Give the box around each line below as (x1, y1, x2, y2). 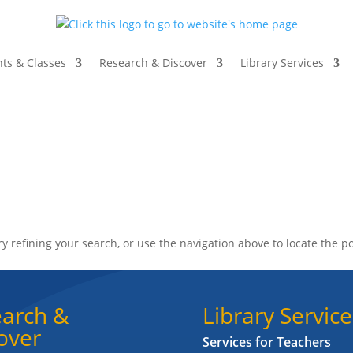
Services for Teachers (203, 333, 331, 351)
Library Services (240, 55, 324, 71)
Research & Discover (99, 55, 207, 71)
